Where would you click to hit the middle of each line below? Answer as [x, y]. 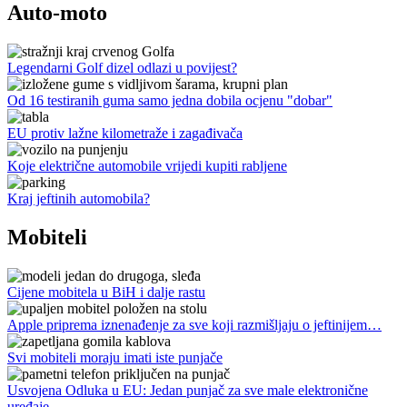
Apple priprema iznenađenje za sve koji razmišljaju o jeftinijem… [194, 324]
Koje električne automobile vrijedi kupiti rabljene [147, 166]
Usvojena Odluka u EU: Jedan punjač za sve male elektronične [188, 390]
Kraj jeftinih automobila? [79, 199]
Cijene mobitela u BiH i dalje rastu [106, 292]
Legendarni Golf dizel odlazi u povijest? [122, 68]
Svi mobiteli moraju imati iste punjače [115, 357]
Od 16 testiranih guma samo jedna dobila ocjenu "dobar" [170, 101]
